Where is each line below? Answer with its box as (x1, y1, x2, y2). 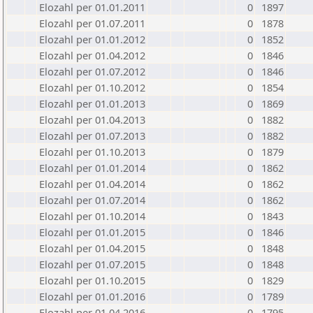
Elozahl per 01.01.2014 (39, 161, 145, 175)
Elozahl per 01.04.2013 (39, 112, 145, 126)
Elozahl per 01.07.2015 (39, 257, 145, 271)
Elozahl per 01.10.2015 (39, 273, 145, 287)
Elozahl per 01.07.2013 (39, 129, 145, 143)
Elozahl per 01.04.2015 (39, 241, 145, 255)
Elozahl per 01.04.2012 (39, 48, 145, 62)
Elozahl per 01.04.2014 (39, 177, 145, 191)
